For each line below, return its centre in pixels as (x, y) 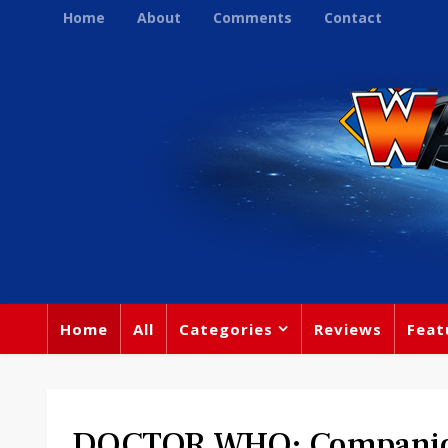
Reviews (348, 329)
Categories (226, 329)
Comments (252, 17)
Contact (353, 17)
